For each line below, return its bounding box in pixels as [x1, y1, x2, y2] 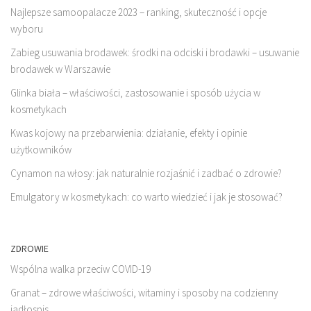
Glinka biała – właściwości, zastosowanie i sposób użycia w [10, 85, 260, 99]
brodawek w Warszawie [10, 62, 110, 76]
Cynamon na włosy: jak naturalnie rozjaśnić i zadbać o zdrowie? [10, 166, 282, 180]
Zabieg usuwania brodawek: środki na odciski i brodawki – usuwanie [10, 45, 299, 59]
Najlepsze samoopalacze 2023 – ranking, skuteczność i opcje [10, 5, 267, 19]
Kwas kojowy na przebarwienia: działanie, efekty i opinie [10, 126, 247, 140]
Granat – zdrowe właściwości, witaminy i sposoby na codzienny [10, 285, 278, 299]
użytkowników [10, 142, 72, 156]
